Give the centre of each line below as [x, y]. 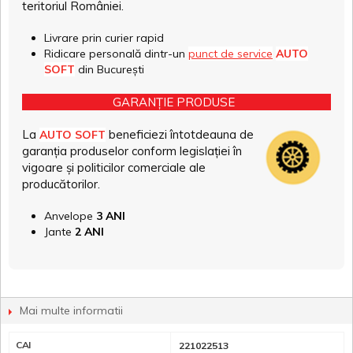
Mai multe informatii [71, 311]
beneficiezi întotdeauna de [181, 135]
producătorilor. [61, 184]
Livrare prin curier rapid [104, 38]
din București [110, 70]
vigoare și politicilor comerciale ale [114, 168]
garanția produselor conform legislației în [132, 151]
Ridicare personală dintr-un [116, 54]
